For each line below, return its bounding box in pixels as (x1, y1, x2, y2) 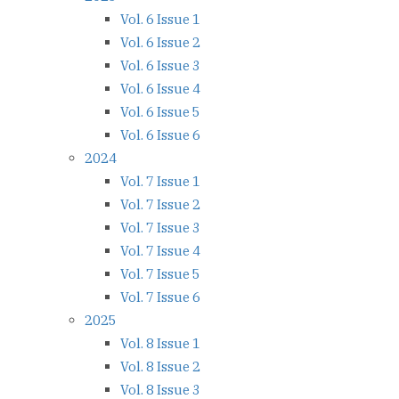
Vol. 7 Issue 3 (120, 219, 200, 237)
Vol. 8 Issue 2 (120, 358, 200, 376)
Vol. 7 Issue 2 (120, 196, 200, 214)
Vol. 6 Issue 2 (120, 34, 200, 52)
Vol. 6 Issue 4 (120, 80, 200, 98)
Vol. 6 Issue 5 (120, 103, 200, 121)
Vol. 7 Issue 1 (120, 173, 200, 191)
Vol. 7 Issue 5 (120, 265, 200, 283)
